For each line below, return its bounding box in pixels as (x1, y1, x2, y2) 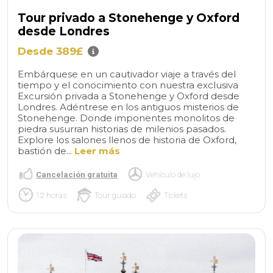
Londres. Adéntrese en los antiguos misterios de (18, 101, 239, 113)
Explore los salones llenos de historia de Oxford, (18, 133, 236, 146)
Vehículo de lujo (146, 169, 200, 179)
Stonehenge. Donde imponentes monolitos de (18, 112, 235, 124)
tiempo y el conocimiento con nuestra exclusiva (18, 79, 238, 91)
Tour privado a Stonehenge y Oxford (18, 11, 239, 26)
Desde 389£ (18, 44, 83, 57)
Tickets (164, 190, 187, 200)
